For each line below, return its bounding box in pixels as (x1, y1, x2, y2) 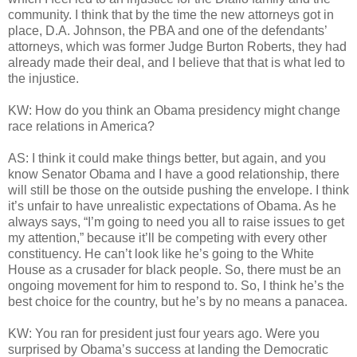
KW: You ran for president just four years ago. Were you (8, 327, 320, 341)
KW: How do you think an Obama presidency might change (8, 104, 340, 118)
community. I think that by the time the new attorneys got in (8, 8, 334, 22)
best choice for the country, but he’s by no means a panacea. (8, 295, 347, 309)
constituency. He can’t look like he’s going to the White (8, 247, 314, 261)
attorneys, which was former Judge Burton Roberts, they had (8, 40, 347, 54)
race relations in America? (8, 120, 155, 134)
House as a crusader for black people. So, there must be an (8, 263, 341, 277)
